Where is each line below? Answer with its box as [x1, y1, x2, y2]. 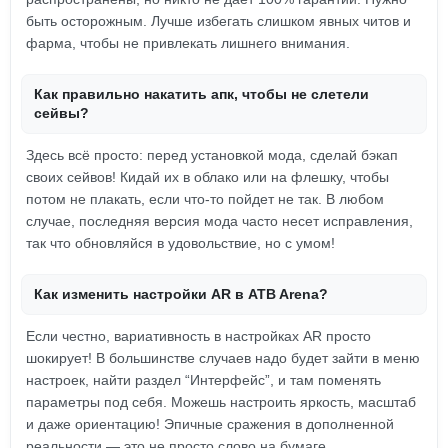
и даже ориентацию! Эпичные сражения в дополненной [26, 416, 394, 432]
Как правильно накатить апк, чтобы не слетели [34, 86, 369, 102]
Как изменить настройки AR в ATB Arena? [34, 286, 328, 302]
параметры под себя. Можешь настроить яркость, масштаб [26, 394, 416, 410]
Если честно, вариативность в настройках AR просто [26, 328, 371, 344]
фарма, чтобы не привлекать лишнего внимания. [26, 35, 350, 51]
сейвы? [34, 105, 89, 121]
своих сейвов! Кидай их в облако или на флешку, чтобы [26, 169, 389, 185]
